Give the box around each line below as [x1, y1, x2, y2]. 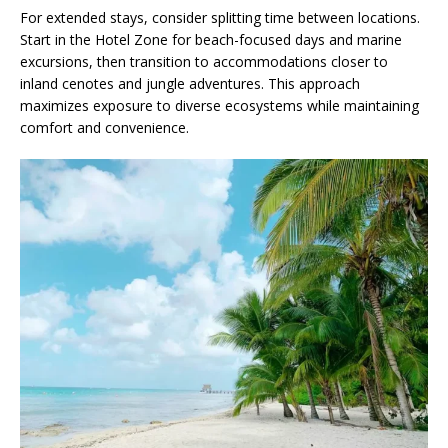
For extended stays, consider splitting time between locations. [20, 7, 420, 27]
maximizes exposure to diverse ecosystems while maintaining [20, 95, 419, 115]
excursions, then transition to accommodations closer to [20, 51, 388, 71]
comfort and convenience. [20, 117, 189, 137]
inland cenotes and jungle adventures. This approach [20, 73, 360, 93]
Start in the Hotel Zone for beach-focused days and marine [20, 29, 402, 49]
